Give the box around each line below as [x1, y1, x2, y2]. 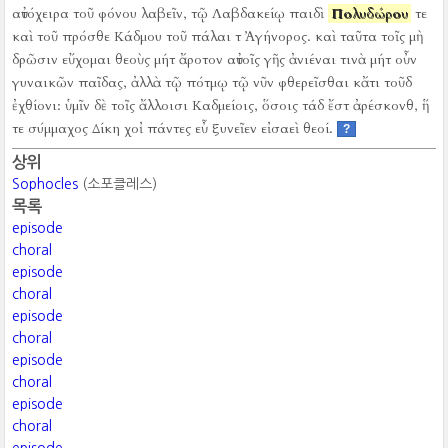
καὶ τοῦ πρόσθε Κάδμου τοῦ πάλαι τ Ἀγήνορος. [12, 27, 312, 46]
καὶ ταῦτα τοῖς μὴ [315, 27, 424, 46]
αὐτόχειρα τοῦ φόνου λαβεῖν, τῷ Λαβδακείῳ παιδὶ [12, 4, 329, 23]
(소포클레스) [78, 177, 158, 191]
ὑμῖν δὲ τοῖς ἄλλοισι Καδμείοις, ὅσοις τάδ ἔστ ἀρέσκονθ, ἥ [65, 96, 430, 115]
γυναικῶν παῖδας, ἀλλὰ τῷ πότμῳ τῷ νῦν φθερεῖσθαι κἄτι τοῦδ [12, 73, 413, 92]
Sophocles [12, 177, 79, 191]
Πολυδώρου [331, 4, 409, 23]
